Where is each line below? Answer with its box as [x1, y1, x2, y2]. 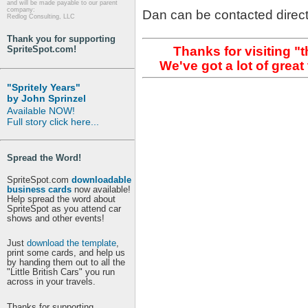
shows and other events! [7, 212, 104, 223]
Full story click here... [7, 115, 99, 127]
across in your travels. [7, 276, 96, 287]
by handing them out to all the [7, 257, 125, 268]
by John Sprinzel [7, 92, 86, 104]
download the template [27, 238, 116, 249]
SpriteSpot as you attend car [7, 203, 121, 214]
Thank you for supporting [7, 33, 115, 44]
